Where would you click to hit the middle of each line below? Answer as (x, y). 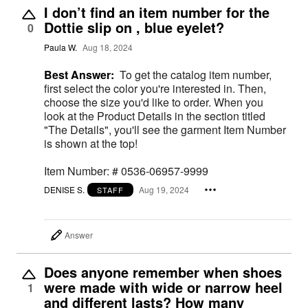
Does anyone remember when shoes (163, 272)
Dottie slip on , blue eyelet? (134, 27)
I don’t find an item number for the (157, 12)
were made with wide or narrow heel (163, 287)
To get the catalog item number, (196, 74)
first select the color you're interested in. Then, (155, 88)
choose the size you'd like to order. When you (154, 102)
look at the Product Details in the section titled (155, 115)
